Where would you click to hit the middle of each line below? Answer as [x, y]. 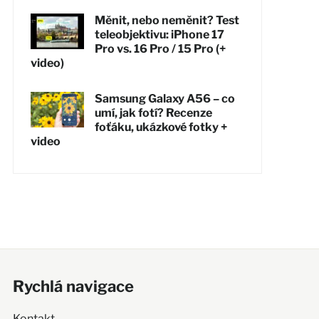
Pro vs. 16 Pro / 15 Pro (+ [160, 48]
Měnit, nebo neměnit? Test [167, 20]
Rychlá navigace [73, 286]
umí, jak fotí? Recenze [153, 113]
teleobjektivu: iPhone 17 [159, 34]
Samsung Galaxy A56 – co [164, 98]
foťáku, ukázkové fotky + [161, 127]
